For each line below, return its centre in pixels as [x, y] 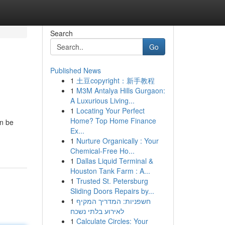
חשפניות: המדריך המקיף [113, 201]
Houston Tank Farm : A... [110, 171]
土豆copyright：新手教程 [115, 80]
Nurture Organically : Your [117, 141]
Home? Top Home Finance [113, 121]
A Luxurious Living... [102, 100]
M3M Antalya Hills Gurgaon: [121, 90]
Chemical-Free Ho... [102, 151]
